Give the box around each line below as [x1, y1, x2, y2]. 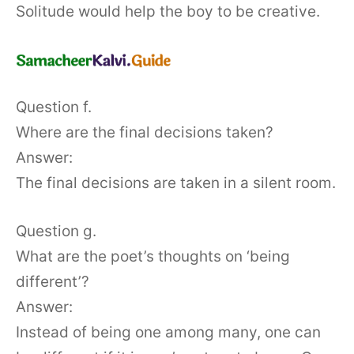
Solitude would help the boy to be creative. [16, 2, 320, 21]
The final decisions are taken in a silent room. [16, 174, 336, 193]
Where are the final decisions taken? [16, 123, 273, 142]
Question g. [16, 221, 96, 240]
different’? [16, 272, 89, 291]
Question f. [16, 98, 92, 117]
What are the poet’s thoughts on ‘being [16, 247, 290, 265]
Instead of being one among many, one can [16, 322, 321, 341]
